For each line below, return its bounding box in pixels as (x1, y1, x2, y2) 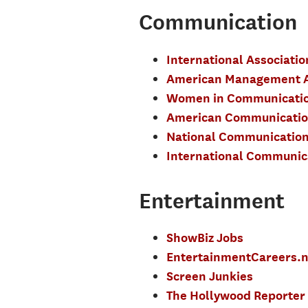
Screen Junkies (166, 269, 253, 283)
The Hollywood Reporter (166, 288, 305, 302)
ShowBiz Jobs (166, 230, 243, 245)
